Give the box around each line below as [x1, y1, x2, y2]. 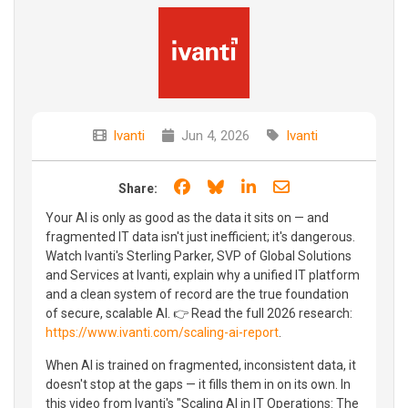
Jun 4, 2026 [177, 127, 250, 144]
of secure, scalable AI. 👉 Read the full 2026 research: [46, 305, 352, 321]
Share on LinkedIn [259, 176, 387, 196]
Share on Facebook [193, 176, 331, 196]
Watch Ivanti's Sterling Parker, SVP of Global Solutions [46, 248, 352, 263]
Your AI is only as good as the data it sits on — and [46, 209, 329, 225]
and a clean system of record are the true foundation [46, 286, 349, 301]
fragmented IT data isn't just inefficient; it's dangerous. [46, 229, 355, 244]
